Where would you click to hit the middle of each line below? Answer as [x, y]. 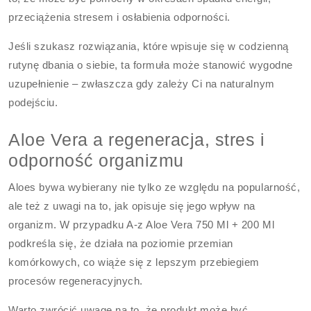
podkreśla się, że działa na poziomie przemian [121, 243]
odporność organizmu [96, 160]
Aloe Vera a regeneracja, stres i [137, 140]
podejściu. [33, 102]
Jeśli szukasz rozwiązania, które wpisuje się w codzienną [149, 46]
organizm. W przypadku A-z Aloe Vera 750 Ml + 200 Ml [142, 225]
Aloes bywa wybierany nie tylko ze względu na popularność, [154, 187]
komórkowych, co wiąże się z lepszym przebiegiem [134, 262]
